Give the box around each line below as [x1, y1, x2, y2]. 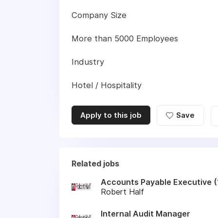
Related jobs [72, 158, 119, 168]
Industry [72, 57, 104, 67]
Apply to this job [80, 110, 142, 120]
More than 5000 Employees [72, 34, 178, 44]
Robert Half [101, 186, 144, 197]
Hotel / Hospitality [72, 80, 142, 91]
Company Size [72, 10, 127, 20]
